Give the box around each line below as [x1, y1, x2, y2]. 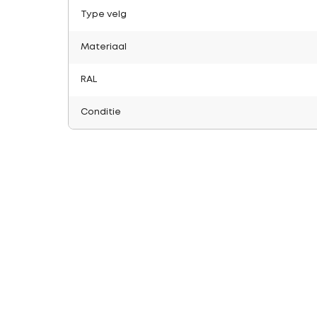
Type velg [81, 11, 127, 18]
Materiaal [81, 43, 127, 51]
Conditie [81, 108, 121, 116]
